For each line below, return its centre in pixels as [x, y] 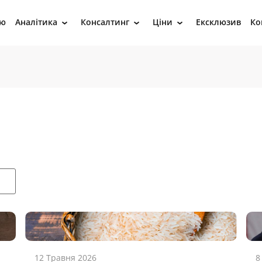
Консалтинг [105, 22]
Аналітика [36, 22]
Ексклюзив [218, 22]
